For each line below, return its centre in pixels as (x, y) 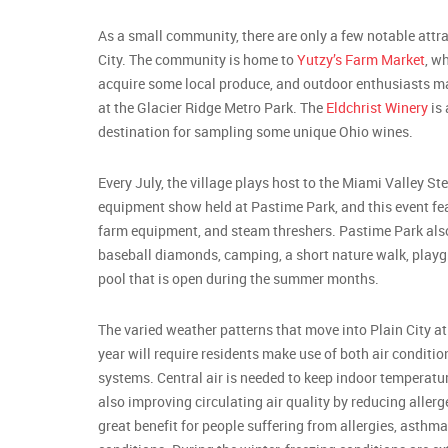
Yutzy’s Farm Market (360, 59)
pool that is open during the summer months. (238, 278)
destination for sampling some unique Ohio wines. (255, 131)
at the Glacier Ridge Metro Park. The (211, 107)
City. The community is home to (197, 59)
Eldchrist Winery (376, 107)
